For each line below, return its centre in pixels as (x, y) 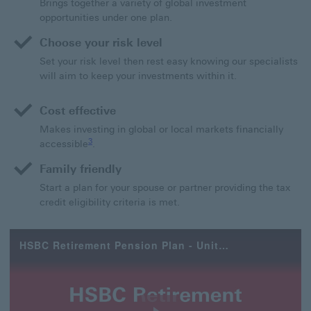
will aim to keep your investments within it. (138, 76)
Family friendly (81, 169)
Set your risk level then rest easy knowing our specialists (169, 61)
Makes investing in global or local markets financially (161, 129)
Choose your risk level (101, 43)
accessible (64, 144)
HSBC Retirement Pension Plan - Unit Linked (224, 245)
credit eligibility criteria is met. (110, 202)
